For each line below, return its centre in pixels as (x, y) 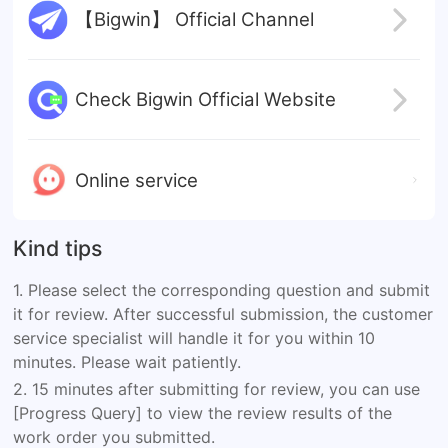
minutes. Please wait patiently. (127, 361)
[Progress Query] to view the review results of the (203, 413)
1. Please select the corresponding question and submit (222, 289)
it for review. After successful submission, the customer (223, 313)
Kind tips (58, 248)
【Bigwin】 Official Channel (194, 19)
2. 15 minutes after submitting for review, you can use (217, 389)
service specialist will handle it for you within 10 (194, 337)
